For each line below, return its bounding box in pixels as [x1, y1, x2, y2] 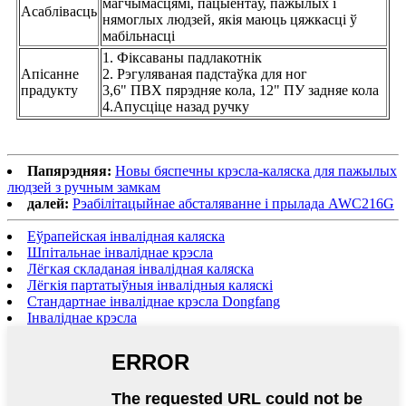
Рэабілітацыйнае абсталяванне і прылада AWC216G [72, 196, 394, 212]
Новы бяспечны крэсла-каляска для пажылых [115, 163, 397, 179]
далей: [27, 196, 69, 212]
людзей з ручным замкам [7, 179, 160, 196]
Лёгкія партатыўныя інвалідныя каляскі [27, 277, 273, 294]
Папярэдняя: [27, 163, 111, 179]
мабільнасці [102, 28, 175, 44]
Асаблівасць [21, 4, 97, 20]
